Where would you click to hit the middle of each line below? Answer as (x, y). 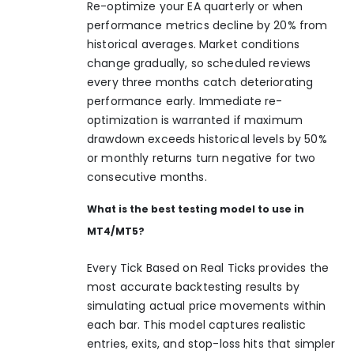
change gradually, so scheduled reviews (199, 64)
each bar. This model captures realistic (197, 324)
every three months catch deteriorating (200, 83)
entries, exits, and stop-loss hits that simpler (211, 343)
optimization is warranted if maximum (195, 121)
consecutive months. (147, 177)
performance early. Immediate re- (185, 102)
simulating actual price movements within (207, 305)
